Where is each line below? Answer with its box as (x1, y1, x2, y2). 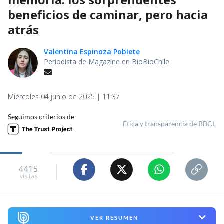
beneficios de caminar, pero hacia (8, 6, 208, 23)
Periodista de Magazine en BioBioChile (44, 56, 169, 66)
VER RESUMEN (90, 214, 138, 221)
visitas (19, 172, 37, 181)
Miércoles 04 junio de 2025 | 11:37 (8, 91, 120, 101)
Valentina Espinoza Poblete (44, 46, 140, 56)
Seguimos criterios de (8, 112, 74, 121)
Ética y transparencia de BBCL (123, 119, 216, 128)
